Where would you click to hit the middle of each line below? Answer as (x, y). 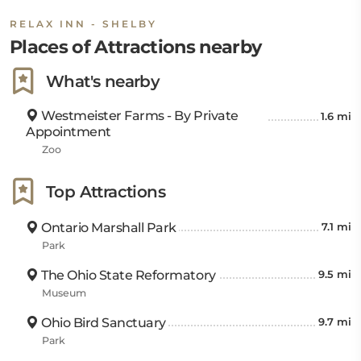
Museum (64, 293)
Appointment (68, 132)
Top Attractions (106, 192)
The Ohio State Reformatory (127, 275)
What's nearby (103, 81)
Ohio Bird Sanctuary (102, 323)
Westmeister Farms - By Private (138, 116)
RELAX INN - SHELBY (83, 24)
